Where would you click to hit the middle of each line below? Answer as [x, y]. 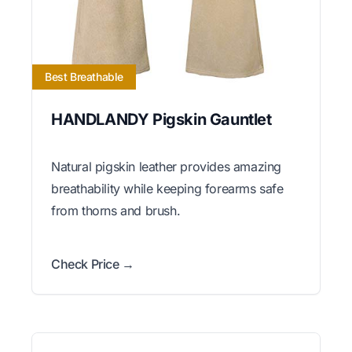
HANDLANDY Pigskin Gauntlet [161, 119]
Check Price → [93, 264]
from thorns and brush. [116, 210]
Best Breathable [84, 76]
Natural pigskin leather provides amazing [167, 166]
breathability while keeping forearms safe [167, 188]
